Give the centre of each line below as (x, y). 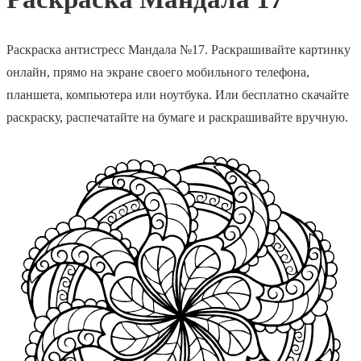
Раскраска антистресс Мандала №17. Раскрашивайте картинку (178, 49)
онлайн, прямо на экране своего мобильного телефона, (158, 72)
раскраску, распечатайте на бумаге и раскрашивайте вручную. (177, 117)
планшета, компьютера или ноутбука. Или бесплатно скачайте (178, 94)
